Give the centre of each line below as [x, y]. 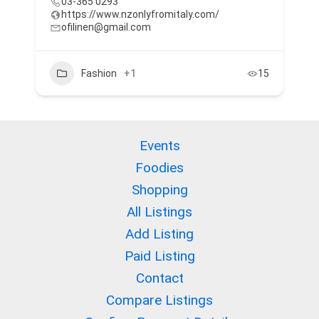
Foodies [159, 168]
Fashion [99, 73]
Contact [159, 278]
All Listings [159, 212]
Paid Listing [159, 256]
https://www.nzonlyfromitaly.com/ [140, 15]
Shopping [159, 190]
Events [159, 146]
